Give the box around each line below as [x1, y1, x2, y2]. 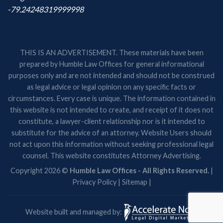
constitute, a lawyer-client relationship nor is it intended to [18, 116, 205, 125]
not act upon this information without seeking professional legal [9, 139, 214, 148]
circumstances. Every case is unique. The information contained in [7, 94, 216, 103]
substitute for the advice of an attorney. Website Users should [11, 128, 212, 137]
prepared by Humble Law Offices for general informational [19, 59, 204, 68]
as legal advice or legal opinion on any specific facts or [27, 82, 196, 91]
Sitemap [121, 178, 147, 187]
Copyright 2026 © [10, 166, 70, 175]
